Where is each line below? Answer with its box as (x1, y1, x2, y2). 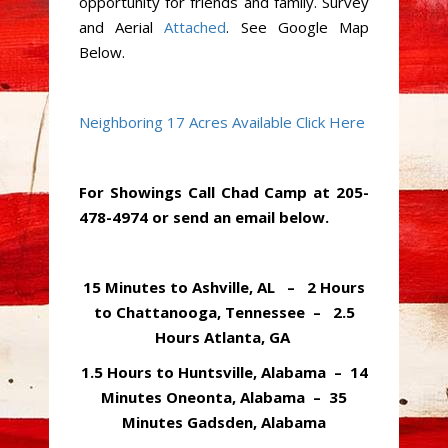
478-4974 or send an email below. (79, 207, 329, 227)
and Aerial (79, 17, 165, 37)
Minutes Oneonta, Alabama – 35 (101, 387, 347, 407)
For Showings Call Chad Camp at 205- (79, 182, 369, 202)
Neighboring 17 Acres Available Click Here (79, 112, 365, 132)
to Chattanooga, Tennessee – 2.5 (93, 302, 355, 322)
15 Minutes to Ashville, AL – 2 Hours (83, 277, 365, 297)
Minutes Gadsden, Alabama (122, 412, 326, 432)
